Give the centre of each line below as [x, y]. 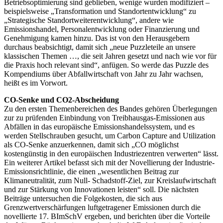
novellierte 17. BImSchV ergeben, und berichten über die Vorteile [107, 216]
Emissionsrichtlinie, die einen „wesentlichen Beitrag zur [91, 171]
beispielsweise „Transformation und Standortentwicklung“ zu [100, 11]
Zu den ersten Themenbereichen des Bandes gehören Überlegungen [111, 109]
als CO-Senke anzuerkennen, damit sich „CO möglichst [91, 144]
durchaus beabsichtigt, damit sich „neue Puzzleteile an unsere [100, 47]
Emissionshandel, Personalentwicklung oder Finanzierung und [102, 29]
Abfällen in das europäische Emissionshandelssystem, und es [99, 126]
